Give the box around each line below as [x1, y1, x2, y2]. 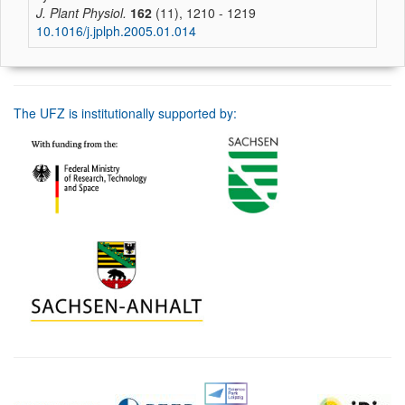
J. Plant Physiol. [36, 4, 127, 22]
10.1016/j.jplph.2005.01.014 [36, 22, 196, 40]
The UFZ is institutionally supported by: [14, 104, 237, 122]
